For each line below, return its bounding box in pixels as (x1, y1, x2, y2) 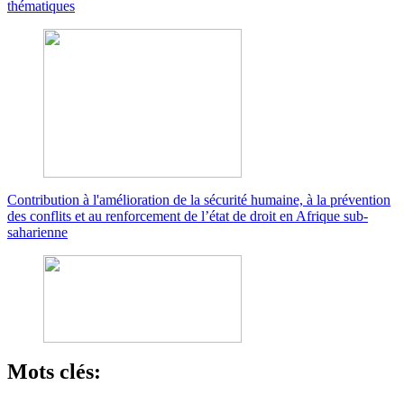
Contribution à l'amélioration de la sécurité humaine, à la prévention (7, 191, 390, 207)
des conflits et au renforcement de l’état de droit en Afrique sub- (7, 207, 368, 224)
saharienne (7, 224, 68, 240)
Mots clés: (7, 360, 106, 384)
